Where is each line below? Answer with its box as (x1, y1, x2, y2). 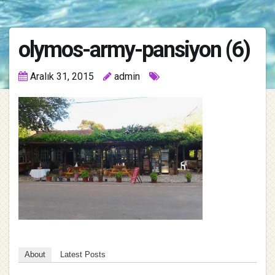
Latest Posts (60, 250, 106, 260)
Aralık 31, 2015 (30, 71, 94, 83)
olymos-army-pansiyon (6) (18, 37, 250, 63)
